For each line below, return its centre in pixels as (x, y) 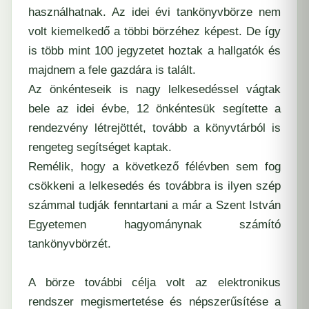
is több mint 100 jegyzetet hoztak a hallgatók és (154, 50)
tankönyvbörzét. (70, 243)
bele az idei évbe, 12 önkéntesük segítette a (154, 108)
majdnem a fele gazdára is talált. (112, 70)
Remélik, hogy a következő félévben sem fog (154, 166)
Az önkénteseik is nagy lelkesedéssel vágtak (154, 89)
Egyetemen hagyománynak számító (154, 224)
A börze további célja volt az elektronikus (154, 282)
